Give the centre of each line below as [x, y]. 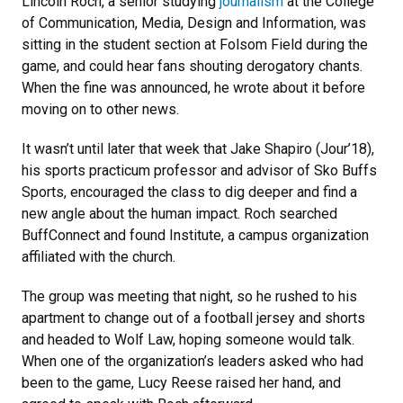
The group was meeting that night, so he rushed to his [189, 297]
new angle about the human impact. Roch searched [179, 214]
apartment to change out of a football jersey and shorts [193, 318]
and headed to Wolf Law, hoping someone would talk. [188, 340]
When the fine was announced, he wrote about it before [193, 88]
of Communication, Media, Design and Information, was [194, 23]
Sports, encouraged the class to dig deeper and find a [189, 193]
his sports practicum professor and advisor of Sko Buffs [199, 171]
